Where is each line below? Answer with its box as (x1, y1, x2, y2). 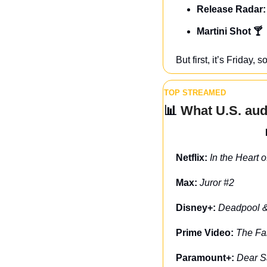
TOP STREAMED (164, 88, 226, 97)
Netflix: (176, 152, 210, 163)
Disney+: (176, 202, 218, 213)
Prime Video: (176, 227, 236, 238)
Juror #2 (200, 177, 234, 188)
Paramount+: (176, 252, 237, 263)
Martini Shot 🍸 (197, 26, 262, 36)
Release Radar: (197, 4, 266, 14)
